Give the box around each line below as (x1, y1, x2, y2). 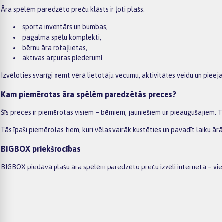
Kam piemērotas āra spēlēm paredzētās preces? (1, 89, 176, 99)
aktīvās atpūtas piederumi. (21, 54, 105, 62)
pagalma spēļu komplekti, (21, 33, 103, 42)
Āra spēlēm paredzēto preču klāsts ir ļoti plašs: (1, 5, 145, 14)
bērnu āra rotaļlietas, (21, 44, 89, 52)
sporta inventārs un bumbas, (21, 23, 109, 31)
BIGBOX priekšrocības (1, 144, 81, 153)
